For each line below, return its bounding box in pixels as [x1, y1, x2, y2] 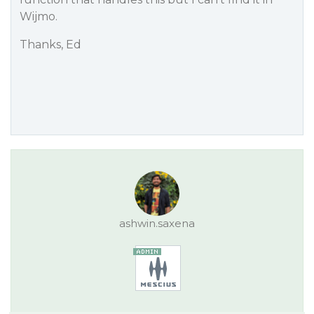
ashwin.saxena [119, 217, 195, 230]
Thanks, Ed [20, 38, 81, 51]
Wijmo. [20, 10, 57, 23]
